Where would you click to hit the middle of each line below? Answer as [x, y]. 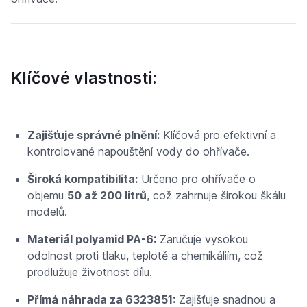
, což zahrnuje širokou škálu [216, 195]
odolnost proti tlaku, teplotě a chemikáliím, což [145, 256]
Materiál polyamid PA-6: [92, 239]
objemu [47, 195]
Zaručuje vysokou [202, 239]
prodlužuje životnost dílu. [90, 272]
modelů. [47, 212]
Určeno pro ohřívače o [197, 179]
